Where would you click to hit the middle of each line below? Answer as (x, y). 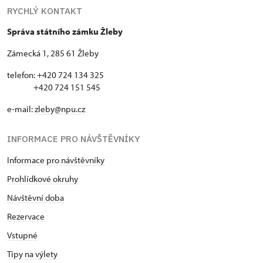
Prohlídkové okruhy (43, 178)
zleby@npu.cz (60, 109)
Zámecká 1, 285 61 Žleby (53, 53)
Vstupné (22, 235)
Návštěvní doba (36, 197)
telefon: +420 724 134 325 (55, 75)
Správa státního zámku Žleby (65, 31)
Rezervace (26, 216)
